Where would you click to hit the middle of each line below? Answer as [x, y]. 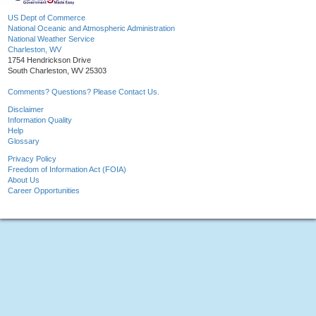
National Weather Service [51, 39]
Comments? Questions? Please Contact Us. [84, 92]
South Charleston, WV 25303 [57, 71]
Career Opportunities [44, 191]
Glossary [24, 141]
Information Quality [40, 120]
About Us [24, 180]
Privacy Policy [32, 159]
